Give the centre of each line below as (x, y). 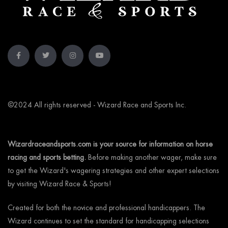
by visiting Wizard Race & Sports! (60, 183)
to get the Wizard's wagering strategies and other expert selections (113, 170)
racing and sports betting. (47, 157)
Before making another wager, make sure (151, 157)
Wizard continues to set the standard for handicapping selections (108, 221)
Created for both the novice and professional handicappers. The (106, 207)
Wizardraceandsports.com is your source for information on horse (110, 144)
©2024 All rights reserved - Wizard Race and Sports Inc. (97, 105)
